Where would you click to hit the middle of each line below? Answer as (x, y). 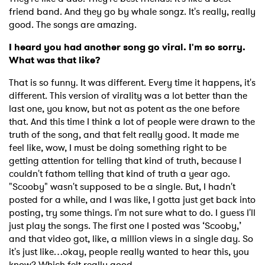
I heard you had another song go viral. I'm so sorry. (127, 47)
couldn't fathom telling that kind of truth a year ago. (119, 174)
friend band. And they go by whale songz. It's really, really (132, 12)
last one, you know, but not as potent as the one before (124, 109)
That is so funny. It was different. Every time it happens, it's (132, 83)
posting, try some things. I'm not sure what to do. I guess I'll (132, 213)
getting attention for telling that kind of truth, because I (125, 161)
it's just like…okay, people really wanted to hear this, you (129, 252)
